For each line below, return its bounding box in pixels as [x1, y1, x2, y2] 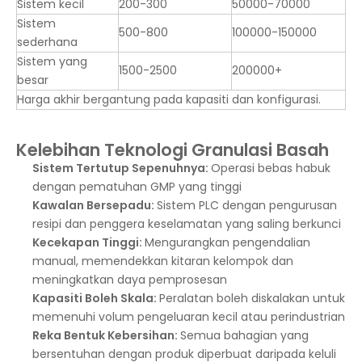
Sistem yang [17, 53, 87, 69]
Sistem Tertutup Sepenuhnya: [32, 160, 211, 176]
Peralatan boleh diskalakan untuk [159, 290, 345, 306]
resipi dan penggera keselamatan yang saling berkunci [32, 216, 341, 232]
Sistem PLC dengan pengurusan [157, 197, 337, 213]
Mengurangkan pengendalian [145, 234, 310, 250]
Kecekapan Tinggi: [32, 234, 145, 250]
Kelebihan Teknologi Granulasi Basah [16, 138, 329, 162]
